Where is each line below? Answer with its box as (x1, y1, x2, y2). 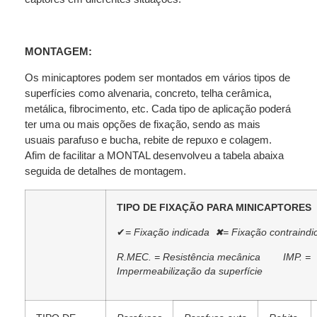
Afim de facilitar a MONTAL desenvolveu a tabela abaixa (25, 149, 284, 161)
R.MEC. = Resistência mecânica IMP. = (117, 251, 311, 263)
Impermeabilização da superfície (117, 265, 263, 277)
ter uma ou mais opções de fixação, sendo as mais (25, 117, 260, 130)
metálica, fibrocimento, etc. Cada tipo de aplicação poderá (25, 102, 291, 115)
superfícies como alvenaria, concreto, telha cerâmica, (25, 86, 272, 99)
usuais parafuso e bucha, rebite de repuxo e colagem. (25, 133, 272, 146)
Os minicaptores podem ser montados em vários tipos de (25, 71, 290, 83)
